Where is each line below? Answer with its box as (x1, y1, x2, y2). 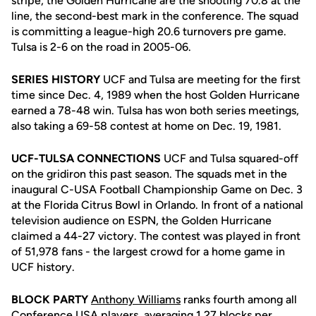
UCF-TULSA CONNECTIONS (11, 152, 161, 165)
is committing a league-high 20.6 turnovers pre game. (11, 25, 286, 38)
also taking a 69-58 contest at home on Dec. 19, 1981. (11, 119, 281, 133)
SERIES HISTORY (11, 73, 100, 86)
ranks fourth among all (181, 293, 297, 306)
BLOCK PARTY (11, 293, 88, 306)
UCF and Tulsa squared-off (161, 152, 298, 165)
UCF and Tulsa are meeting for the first (100, 73, 300, 86)
